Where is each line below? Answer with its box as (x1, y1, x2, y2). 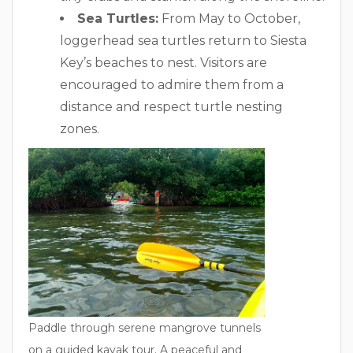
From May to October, (158, 10, 300, 26)
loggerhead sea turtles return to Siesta (60, 32, 307, 48)
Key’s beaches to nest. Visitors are (60, 54, 267, 70)
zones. (60, 121, 99, 136)
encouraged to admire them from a (60, 76, 284, 92)
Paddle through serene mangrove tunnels (28, 320, 261, 335)
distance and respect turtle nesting (60, 98, 283, 114)
